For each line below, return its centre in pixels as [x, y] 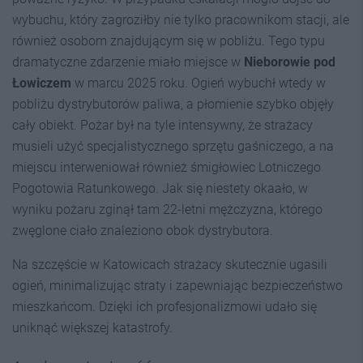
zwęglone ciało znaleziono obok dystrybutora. [143, 231]
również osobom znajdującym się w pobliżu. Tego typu [169, 41]
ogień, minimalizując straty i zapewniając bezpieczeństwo [177, 286]
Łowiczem [42, 83]
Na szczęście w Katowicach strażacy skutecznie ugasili [170, 265]
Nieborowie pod [290, 62]
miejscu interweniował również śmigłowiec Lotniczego [167, 167]
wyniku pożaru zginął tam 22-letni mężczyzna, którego [167, 209]
